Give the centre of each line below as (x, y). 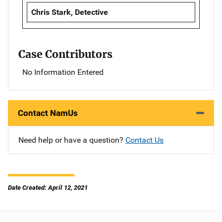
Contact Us (144, 140)
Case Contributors (65, 54)
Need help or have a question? (72, 140)
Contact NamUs (48, 113)
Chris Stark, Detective (70, 12)
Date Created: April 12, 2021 (48, 187)
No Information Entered (63, 72)
